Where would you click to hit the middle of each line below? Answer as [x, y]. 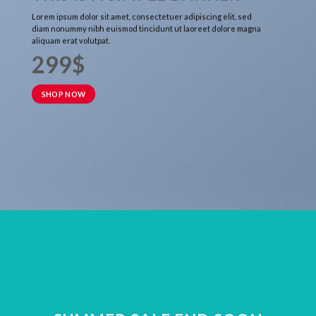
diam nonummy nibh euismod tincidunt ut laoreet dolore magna [146, 28]
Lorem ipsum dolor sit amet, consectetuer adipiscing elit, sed [141, 16]
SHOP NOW [63, 94]
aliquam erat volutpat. [71, 40]
